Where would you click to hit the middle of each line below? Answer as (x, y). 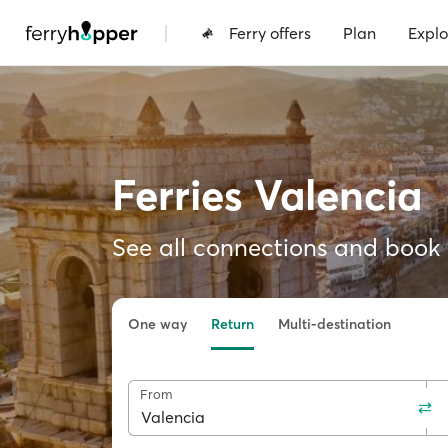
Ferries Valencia (267, 195)
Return (232, 324)
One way (157, 324)
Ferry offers (270, 32)
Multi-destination (334, 324)
